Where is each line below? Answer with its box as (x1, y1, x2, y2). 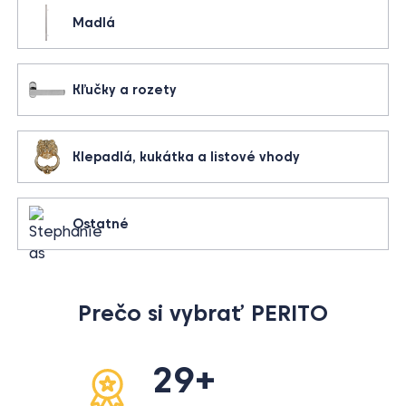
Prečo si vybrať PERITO (78, 299, 328, 327)
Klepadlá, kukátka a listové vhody (72, 148, 301, 165)
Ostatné (72, 215, 130, 232)
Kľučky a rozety (72, 81, 178, 98)
